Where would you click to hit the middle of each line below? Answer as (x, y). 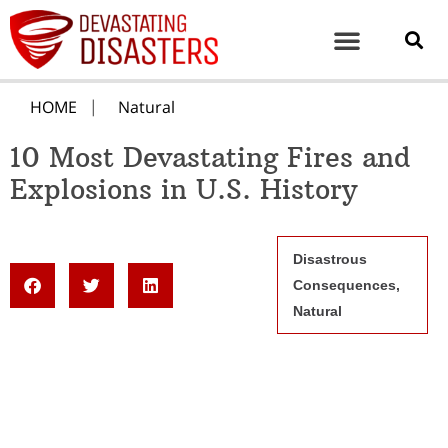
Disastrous (329, 259)
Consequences (344, 285)
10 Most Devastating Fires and (210, 158)
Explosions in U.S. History (183, 190)
